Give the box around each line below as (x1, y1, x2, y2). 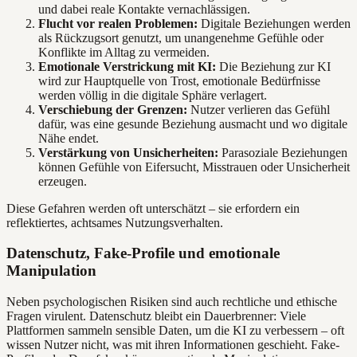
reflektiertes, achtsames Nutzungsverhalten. (6, 215, 223, 229)
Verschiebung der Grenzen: (38, 102, 187, 116)
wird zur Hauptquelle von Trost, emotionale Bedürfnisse (38, 73, 320, 88)
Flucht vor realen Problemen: (38, 16, 198, 30)
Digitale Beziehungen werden (198, 16, 351, 30)
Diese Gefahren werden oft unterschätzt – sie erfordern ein (6, 201, 300, 215)
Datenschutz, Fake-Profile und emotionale (6, 245, 280, 262)
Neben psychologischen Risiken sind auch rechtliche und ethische (6, 295, 337, 309)
